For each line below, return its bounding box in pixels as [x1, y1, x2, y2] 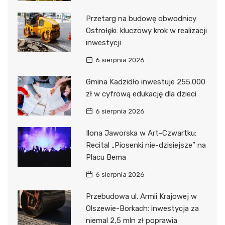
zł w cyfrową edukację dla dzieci [85, 89, 196, 98]
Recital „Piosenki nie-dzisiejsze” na [85, 140, 206, 150]
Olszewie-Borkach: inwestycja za [85, 203, 199, 213]
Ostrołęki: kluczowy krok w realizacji [85, 26, 207, 35]
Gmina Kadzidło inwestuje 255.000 [85, 77, 205, 86]
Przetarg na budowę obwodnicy [85, 14, 196, 23]
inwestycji [85, 38, 121, 47]
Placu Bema [85, 152, 126, 162]
